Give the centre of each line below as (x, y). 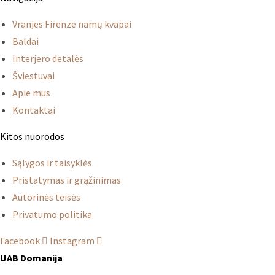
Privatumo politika (52, 214)
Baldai (25, 41)
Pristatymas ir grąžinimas (67, 180)
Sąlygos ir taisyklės (52, 162)
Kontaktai (34, 110)
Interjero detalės (48, 58)
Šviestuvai (33, 75)
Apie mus (31, 92)
